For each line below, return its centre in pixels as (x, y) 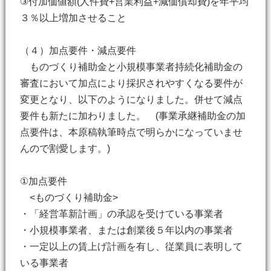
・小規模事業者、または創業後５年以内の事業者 (126, 230)
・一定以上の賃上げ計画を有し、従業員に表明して (131, 247)
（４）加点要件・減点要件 (78, 51)
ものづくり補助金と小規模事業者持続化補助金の (131, 67)
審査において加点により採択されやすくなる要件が (131, 83)
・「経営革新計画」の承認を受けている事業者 (121, 214)
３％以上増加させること (73, 18)
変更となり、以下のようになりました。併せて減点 (131, 100)
